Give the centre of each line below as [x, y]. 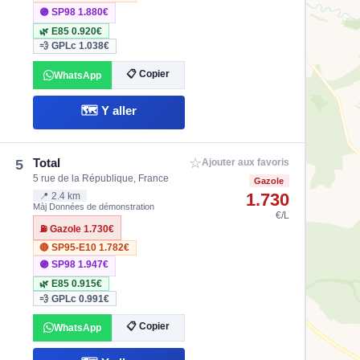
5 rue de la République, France [101, 178]
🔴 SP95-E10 [70, 248]
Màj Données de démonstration [94, 207]
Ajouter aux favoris [245, 163]
